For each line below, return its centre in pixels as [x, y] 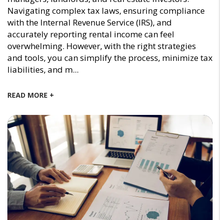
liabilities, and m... [43, 70]
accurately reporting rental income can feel [91, 34]
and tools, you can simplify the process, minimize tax [110, 58]
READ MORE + [31, 95]
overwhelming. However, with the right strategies [102, 46]
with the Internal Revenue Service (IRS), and [90, 23]
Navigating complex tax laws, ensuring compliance [106, 11]
